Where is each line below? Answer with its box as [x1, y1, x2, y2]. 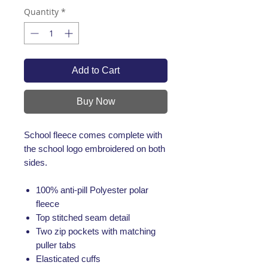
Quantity [24, 6, 59, 18]
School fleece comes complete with [24, 130, 162, 141]
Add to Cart [72, 65, 120, 76]
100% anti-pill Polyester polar [36, 185, 148, 196]
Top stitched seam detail [36, 212, 130, 223]
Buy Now [76, 96, 115, 107]
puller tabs [36, 240, 76, 251]
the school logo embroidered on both [24, 144, 165, 154]
